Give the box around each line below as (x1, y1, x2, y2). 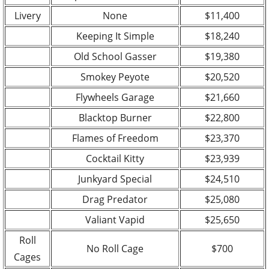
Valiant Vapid (85, 213, 145, 226)
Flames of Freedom (71, 131, 159, 145)
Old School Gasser (73, 49, 157, 63)
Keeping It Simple (76, 29, 154, 43)
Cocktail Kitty (86, 151, 144, 165)
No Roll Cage (86, 241, 144, 255)
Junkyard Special (78, 172, 152, 186)
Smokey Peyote (80, 70, 150, 83)
